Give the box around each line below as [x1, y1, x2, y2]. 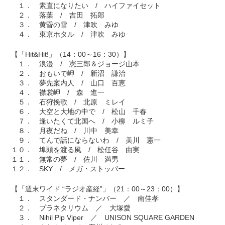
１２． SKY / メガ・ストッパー [11, 165, 126, 173]
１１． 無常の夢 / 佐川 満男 [11, 155, 119, 164]
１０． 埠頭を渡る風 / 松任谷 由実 [11, 146, 140, 154]
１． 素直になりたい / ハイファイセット [11, 2, 161, 10]
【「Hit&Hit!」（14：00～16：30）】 [11, 50, 131, 59]
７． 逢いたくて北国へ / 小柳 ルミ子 [11, 117, 154, 126]
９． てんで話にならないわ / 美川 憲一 [11, 136, 161, 145]
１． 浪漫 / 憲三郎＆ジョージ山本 [11, 60, 140, 68]
